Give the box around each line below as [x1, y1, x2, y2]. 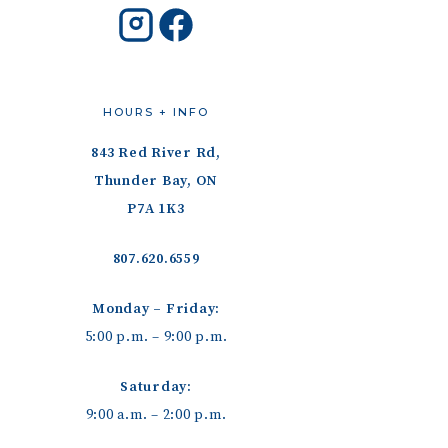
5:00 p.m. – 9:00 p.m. [84, 328, 228, 346]
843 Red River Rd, [91, 144, 221, 162]
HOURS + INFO [103, 105, 209, 119]
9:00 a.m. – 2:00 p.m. [85, 406, 227, 424]
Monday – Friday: [92, 300, 220, 318]
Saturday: [120, 378, 192, 396]
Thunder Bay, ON [93, 172, 219, 190]
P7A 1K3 [127, 200, 185, 218]
